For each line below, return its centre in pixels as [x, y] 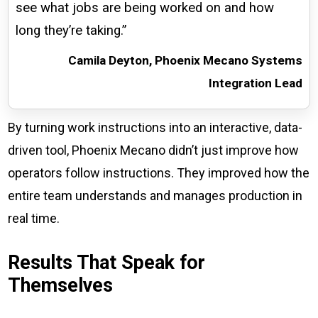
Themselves [61, 286]
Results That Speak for [107, 263]
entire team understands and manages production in [155, 196]
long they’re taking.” [71, 31]
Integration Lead [255, 83]
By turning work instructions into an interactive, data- [155, 128]
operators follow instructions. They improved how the [159, 173]
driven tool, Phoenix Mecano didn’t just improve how [154, 150]
